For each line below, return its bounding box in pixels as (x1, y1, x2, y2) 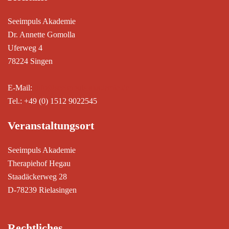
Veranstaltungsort (8, 119, 94, 132)
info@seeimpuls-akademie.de (34, 83, 129, 92)
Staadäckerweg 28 (8, 172, 67, 181)
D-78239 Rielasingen (8, 185, 77, 194)
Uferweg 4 (8, 43, 42, 52)
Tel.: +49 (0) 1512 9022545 (8, 96, 97, 105)
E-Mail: (8, 83, 34, 92)
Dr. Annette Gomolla (8, 30, 75, 39)
